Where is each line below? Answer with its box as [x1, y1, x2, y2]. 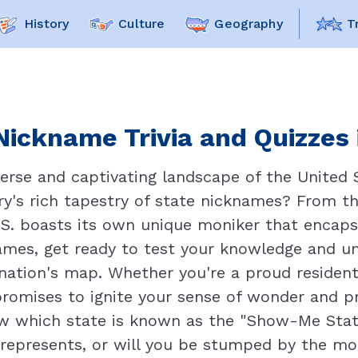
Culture [118, 16, 165, 31]
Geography [214, 16, 283, 31]
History [24, 16, 70, 31]
